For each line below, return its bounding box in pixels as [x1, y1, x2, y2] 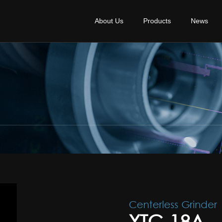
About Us [95, 17, 123, 25]
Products [143, 17, 171, 25]
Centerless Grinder [129, 198, 218, 210]
